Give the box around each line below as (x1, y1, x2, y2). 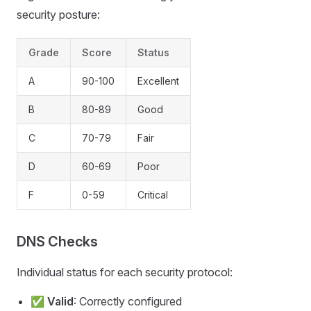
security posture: (17, 8, 100, 22)
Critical (137, 189, 168, 201)
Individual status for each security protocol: (17, 265, 233, 279)
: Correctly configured (74, 294, 182, 308)
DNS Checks (17, 233, 98, 250)
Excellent (137, 75, 179, 87)
